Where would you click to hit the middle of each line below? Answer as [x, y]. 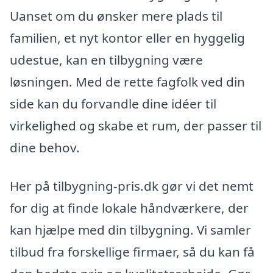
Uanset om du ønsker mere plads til [116, 16]
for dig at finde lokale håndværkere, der [129, 208]
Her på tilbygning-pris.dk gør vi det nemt [132, 186]
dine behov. [45, 147]
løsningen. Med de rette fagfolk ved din [127, 81]
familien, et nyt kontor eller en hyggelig [127, 37]
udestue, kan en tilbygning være [106, 59]
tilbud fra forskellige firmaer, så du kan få [132, 252]
